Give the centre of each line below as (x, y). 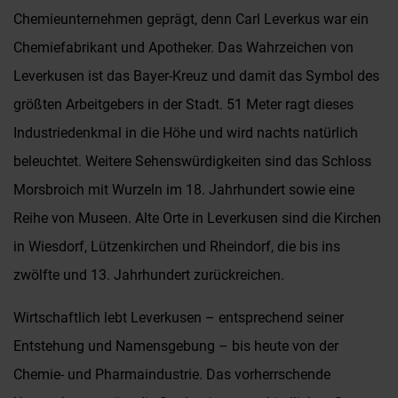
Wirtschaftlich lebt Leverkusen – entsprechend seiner (179, 318)
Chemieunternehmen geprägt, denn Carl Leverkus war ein (191, 19)
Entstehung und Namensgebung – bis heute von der (176, 346)
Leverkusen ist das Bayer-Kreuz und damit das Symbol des (196, 76)
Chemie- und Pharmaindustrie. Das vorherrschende (172, 374)
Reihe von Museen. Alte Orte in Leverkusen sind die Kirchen (197, 218)
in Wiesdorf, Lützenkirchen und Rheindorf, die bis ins (177, 247)
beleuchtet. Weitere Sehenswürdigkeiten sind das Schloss (192, 161)
